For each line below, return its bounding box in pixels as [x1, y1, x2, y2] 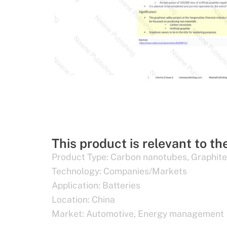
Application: [52, 180, 100, 191]
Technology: [52, 166, 101, 177]
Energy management [138, 208, 224, 219]
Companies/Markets [103, 166, 187, 177]
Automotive [86, 208, 134, 219]
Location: [52, 194, 90, 205]
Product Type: [52, 152, 108, 163]
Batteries [102, 180, 140, 191]
